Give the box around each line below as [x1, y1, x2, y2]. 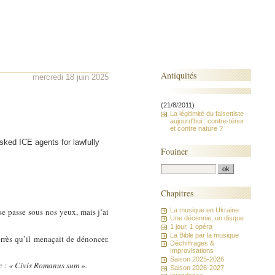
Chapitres [161, 187, 194, 199]
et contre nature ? [170, 124, 223, 132]
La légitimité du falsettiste [170, 109, 244, 117]
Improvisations [170, 247, 214, 255]
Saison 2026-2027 [170, 263, 225, 271]
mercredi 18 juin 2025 [33, 72, 109, 82]
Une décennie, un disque [170, 214, 244, 222]
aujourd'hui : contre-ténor [170, 117, 245, 125]
